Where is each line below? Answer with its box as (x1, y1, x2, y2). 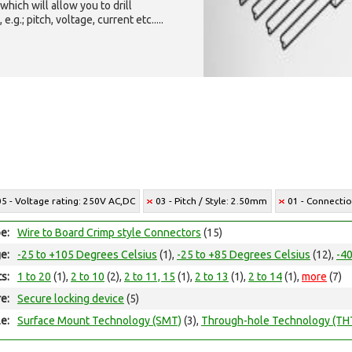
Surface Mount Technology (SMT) (17, 314, 181, 327)
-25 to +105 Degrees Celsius (17, 248, 157, 261)
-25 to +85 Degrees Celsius (177, 248, 310, 261)
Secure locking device (17, 292, 124, 305)
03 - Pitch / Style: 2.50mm (156, 196, 267, 206)
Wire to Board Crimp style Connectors (17, 226, 201, 239)
